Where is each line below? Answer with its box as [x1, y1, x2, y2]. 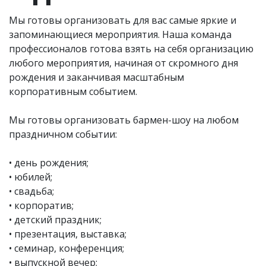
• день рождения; [9, 156, 88, 169]
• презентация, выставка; [9, 227, 126, 240]
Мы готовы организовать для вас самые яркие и [9, 13, 236, 27]
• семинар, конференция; [9, 241, 124, 255]
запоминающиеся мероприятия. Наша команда [9, 27, 232, 41]
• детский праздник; [9, 213, 102, 226]
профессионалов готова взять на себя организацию [9, 42, 254, 55]
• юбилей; [9, 170, 52, 183]
